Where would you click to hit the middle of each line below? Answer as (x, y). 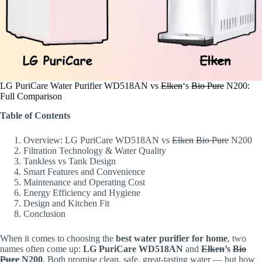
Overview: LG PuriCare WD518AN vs (98, 140)
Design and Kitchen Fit (66, 203)
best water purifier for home (172, 238)
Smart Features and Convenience (84, 171)
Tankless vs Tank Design (70, 161)
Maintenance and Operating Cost (84, 182)
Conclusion (44, 213)
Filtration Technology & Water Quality (95, 150)
